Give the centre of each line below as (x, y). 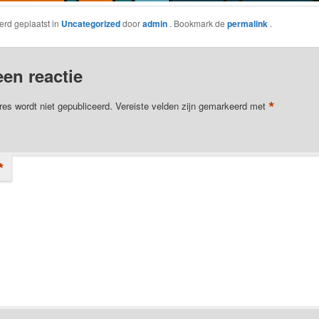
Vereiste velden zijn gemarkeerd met (192, 106)
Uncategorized (90, 23)
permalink (248, 23)
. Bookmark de (198, 23)
